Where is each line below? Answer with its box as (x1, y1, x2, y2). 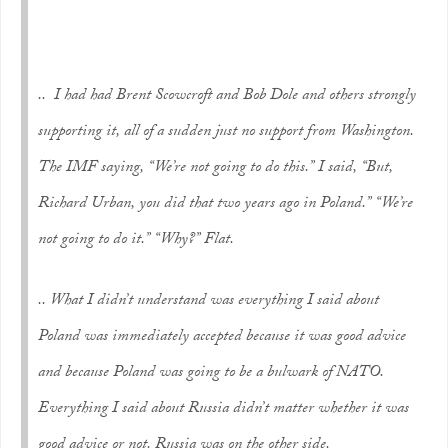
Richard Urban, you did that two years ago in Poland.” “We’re (38, 191, 413, 218)
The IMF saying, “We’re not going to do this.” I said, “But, (38, 155, 393, 182)
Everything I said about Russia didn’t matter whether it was (38, 396, 409, 423)
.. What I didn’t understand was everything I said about (38, 288, 379, 315)
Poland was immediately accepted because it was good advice (38, 324, 406, 351)
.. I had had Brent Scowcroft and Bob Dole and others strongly (38, 83, 416, 110)
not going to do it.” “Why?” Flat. (38, 227, 234, 254)
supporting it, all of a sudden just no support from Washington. (38, 119, 414, 146)
